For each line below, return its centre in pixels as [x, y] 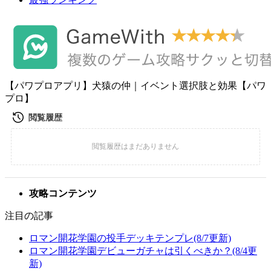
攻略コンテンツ [63, 193]
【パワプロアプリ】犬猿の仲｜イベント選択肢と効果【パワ [135, 86]
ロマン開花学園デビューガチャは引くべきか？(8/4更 [143, 251]
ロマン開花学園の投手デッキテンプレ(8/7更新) [130, 238]
